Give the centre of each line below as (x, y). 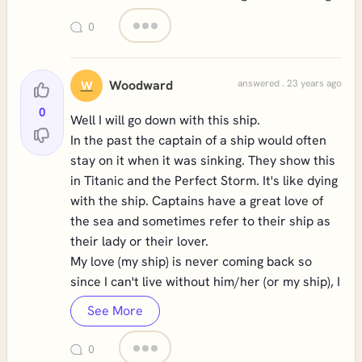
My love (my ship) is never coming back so (191, 261)
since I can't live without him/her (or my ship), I (205, 282)
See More (115, 311)
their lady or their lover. (139, 241)
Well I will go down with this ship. (165, 120)
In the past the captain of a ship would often (198, 140)
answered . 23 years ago (290, 83)
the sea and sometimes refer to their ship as (200, 221)
